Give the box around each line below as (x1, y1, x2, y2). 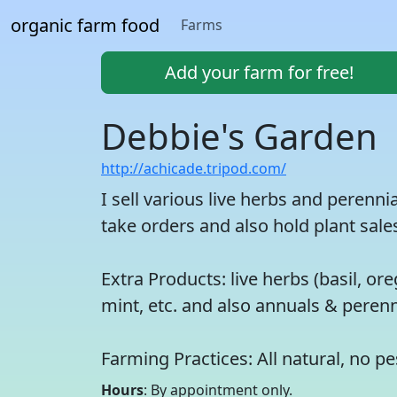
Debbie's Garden (101, 112, 378, 160)
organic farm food (11, 13, 160, 37)
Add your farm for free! (164, 60, 354, 84)
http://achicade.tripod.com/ (101, 159, 286, 178)
